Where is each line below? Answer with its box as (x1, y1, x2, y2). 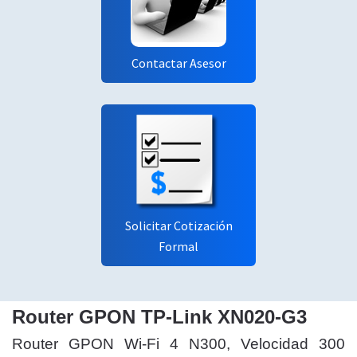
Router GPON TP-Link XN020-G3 (12, 306, 307, 328)
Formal (159, 238, 198, 254)
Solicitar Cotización (124, 218, 233, 233)
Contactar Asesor (131, 55, 226, 71)
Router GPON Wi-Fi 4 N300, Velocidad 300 (12, 335, 345, 352)
